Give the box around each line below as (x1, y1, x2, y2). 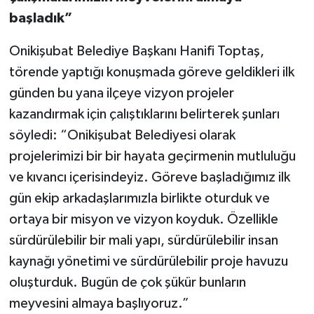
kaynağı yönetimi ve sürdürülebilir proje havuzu (8, 254, 288, 269)
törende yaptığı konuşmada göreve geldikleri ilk (8, 65, 294, 80)
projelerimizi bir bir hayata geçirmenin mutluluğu (8, 149, 296, 164)
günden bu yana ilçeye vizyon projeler (8, 86, 234, 101)
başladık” (8, 11, 72, 26)
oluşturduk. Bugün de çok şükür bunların (8, 275, 246, 290)
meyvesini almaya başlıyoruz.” (8, 296, 189, 311)
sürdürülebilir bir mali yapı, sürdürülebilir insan (8, 233, 278, 248)
